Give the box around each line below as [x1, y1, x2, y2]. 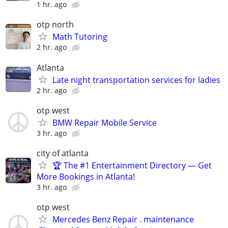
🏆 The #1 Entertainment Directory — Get [52, 159, 212, 171]
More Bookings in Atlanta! [37, 170, 135, 182]
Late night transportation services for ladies [52, 74, 220, 85]
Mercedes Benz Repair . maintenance [52, 214, 194, 225]
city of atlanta [37, 147, 89, 159]
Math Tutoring [52, 31, 107, 43]
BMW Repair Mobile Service [52, 117, 157, 128]
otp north [37, 19, 74, 31]
